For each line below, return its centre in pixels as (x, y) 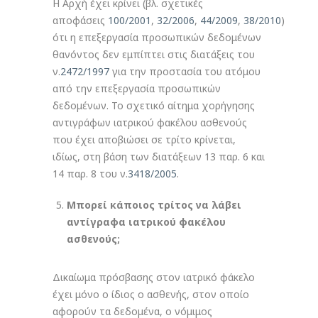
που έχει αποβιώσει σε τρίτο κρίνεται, (144, 139)
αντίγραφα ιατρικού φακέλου (146, 222)
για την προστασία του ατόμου (185, 71)
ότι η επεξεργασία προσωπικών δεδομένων (157, 37)
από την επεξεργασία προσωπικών (137, 88)
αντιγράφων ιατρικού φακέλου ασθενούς (150, 122)
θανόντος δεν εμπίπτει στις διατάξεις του (154, 54)
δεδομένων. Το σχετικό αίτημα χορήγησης (154, 105)
